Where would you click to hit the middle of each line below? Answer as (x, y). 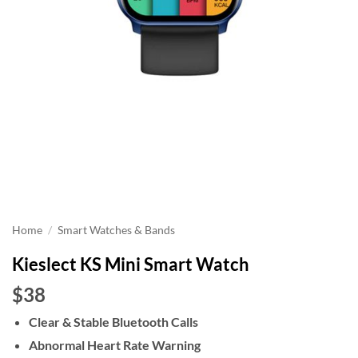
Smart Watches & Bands (117, 230)
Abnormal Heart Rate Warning (114, 344)
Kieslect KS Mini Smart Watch (131, 264)
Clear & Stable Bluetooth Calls (113, 322)
